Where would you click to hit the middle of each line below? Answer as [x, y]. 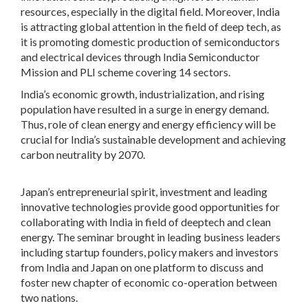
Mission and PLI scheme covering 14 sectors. [125, 71]
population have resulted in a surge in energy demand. [145, 109]
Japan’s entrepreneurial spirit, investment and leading [144, 191]
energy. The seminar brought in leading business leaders [151, 236]
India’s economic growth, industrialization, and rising [143, 93]
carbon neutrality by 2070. [84, 154]
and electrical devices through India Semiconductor [140, 56]
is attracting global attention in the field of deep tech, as [151, 26]
